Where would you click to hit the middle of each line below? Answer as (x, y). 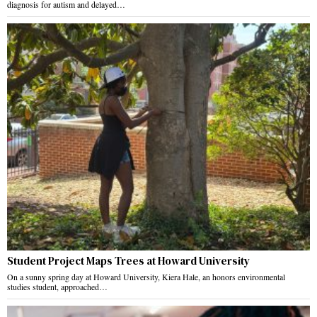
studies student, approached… (57, 287)
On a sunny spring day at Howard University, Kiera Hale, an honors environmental (146, 277)
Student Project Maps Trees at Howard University (128, 261)
